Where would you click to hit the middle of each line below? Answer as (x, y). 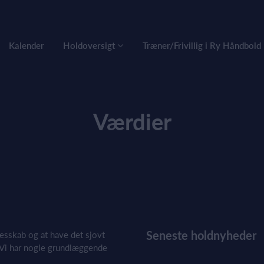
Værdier (132, 121)
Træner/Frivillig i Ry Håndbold (202, 45)
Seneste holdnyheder (201, 235)
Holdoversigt (89, 45)
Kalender (27, 45)
